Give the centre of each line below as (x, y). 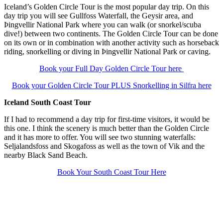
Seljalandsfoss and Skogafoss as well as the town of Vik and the (104, 146)
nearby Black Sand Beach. (46, 155)
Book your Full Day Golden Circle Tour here (111, 68)
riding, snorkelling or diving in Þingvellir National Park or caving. (107, 51)
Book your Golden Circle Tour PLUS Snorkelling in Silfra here (111, 85)
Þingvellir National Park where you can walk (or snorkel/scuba (103, 24)
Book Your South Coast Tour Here (111, 172)
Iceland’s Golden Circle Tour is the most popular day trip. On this (107, 6)
